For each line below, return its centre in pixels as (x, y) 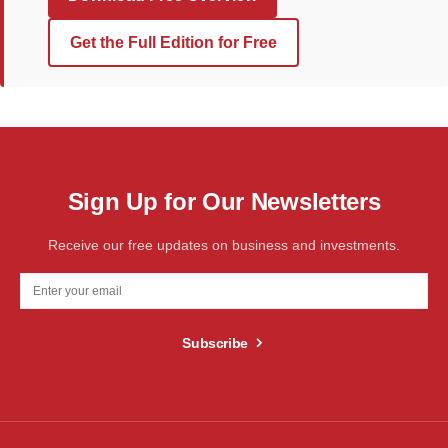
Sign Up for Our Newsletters (224, 202)
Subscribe (215, 343)
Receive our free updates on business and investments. (224, 245)
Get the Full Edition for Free (173, 43)
